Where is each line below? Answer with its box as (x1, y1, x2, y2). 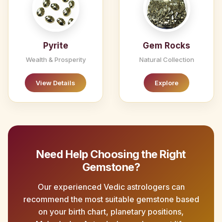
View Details (36, 79, 75, 87)
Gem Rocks (143, 41, 190, 51)
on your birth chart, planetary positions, (38, 207, 184, 217)
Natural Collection (139, 55, 194, 64)
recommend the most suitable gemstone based (23, 194, 199, 205)
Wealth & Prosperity (25, 55, 86, 64)
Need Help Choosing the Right (36, 148, 186, 161)
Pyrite (43, 41, 68, 51)
